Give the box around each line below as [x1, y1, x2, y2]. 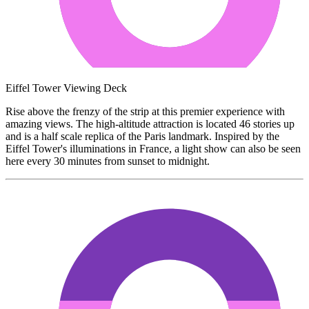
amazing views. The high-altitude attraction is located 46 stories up [6, 117, 295, 130]
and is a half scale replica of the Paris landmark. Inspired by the [6, 130, 279, 142]
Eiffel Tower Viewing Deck [6, 81, 127, 94]
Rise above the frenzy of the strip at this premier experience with [6, 105, 285, 117]
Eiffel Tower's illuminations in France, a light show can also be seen [6, 142, 301, 154]
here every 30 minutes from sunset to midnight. [6, 154, 212, 167]
